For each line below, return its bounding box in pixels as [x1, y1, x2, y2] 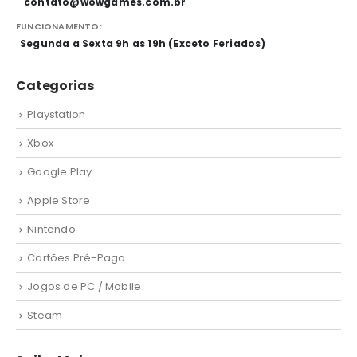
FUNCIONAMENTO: [16, 19, 102, 33]
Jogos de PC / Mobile [27, 279, 142, 295]
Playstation [27, 107, 86, 123]
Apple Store [27, 193, 91, 209]
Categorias [16, 76, 94, 96]
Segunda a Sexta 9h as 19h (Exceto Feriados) [20, 36, 266, 50]
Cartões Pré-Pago [27, 250, 126, 266]
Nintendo [27, 222, 76, 237]
